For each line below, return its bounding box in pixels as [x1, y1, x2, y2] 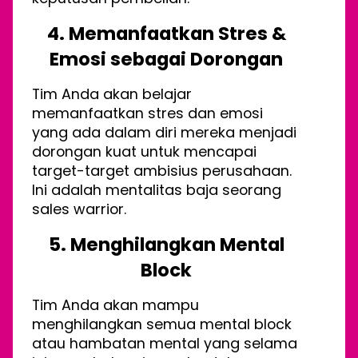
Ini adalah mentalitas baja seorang [32, 180, 281, 201]
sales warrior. [32, 199, 126, 220]
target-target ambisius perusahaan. [32, 161, 292, 181]
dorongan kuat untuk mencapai [32, 141, 257, 162]
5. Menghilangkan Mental [48, 232, 284, 258]
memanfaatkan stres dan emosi [32, 103, 263, 124]
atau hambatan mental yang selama [32, 333, 297, 354]
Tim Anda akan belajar [32, 84, 192, 105]
